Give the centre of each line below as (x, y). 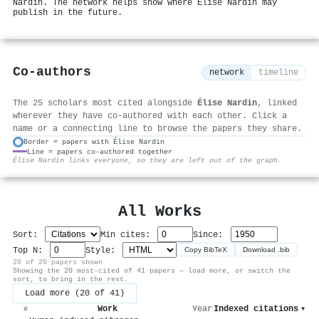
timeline (278, 73)
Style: (103, 250)
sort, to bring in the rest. (70, 279)
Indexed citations (256, 309)
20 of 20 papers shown (58, 262)
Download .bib (267, 250)
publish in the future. (68, 12)
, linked (277, 103)
